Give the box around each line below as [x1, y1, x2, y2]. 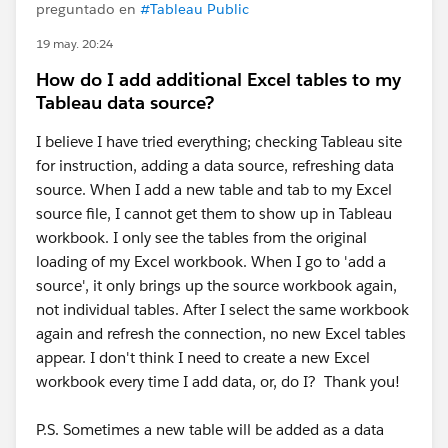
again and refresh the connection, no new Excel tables [36, 324, 406, 343]
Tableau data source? [36, 91, 214, 114]
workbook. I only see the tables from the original [36, 228, 367, 247]
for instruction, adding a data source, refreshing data [36, 156, 394, 175]
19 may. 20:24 [36, 35, 113, 52]
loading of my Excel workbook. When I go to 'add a [36, 252, 386, 271]
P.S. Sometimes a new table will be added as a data [36, 420, 384, 439]
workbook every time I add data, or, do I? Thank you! [36, 372, 408, 391]
